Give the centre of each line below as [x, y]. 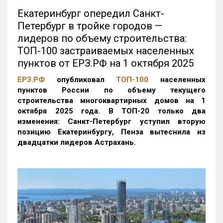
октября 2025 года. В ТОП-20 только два [111, 111]
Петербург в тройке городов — [90, 26]
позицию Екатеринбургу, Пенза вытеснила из [111, 132]
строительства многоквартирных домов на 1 [111, 101]
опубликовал [81, 80]
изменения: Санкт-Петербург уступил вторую [111, 122]
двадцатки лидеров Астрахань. [77, 143]
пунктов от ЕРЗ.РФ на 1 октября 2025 [106, 63]
